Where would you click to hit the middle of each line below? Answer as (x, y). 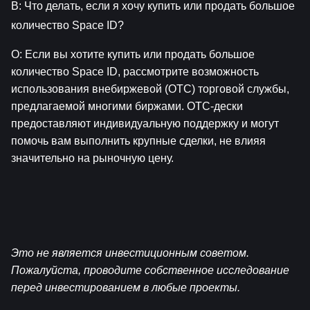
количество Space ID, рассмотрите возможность (135, 72)
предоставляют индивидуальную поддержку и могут (145, 124)
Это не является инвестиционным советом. (130, 253)
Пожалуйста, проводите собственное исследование (150, 271)
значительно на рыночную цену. (92, 158)
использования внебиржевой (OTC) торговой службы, (150, 89)
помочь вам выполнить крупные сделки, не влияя (138, 141)
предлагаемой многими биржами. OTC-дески (127, 107)
